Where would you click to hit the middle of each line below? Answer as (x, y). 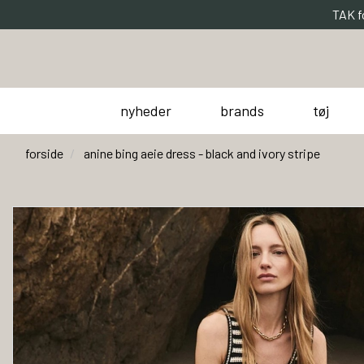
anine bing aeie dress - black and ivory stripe (201, 153)
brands (242, 110)
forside (44, 153)
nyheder (145, 110)
